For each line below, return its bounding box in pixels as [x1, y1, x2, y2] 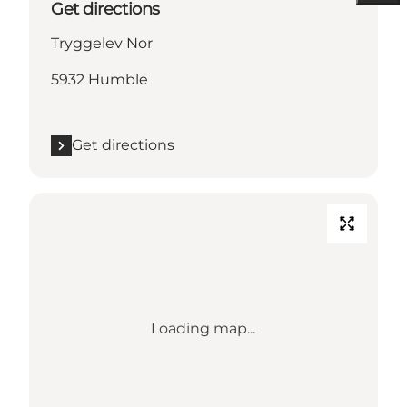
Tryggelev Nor [51, 35, 153, 53]
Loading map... [151, 320, 256, 338]
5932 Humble [51, 71, 148, 89]
